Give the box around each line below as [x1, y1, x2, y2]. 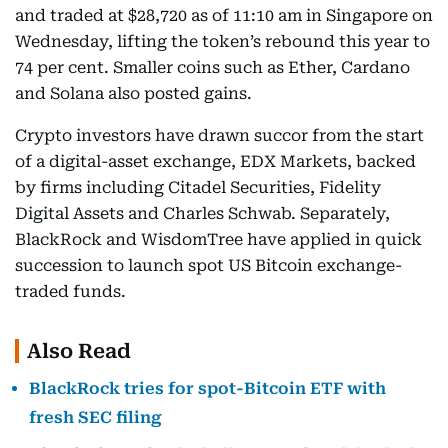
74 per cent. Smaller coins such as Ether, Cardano [15, 58, 410, 77]
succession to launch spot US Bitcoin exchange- [15, 256, 402, 275]
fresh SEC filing [29, 408, 162, 427]
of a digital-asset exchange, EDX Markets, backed [15, 152, 416, 171]
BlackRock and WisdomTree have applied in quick [15, 230, 422, 249]
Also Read [27, 339, 131, 363]
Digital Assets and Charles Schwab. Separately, [15, 204, 390, 223]
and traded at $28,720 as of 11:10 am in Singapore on [15, 6, 433, 25]
